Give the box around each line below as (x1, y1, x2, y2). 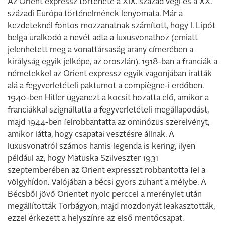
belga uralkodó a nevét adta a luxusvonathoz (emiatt (8, 34, 198, 42)
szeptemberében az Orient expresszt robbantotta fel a (8, 167, 205, 175)
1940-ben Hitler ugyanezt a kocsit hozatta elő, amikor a (8, 94, 209, 102)
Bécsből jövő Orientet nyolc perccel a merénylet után (8, 191, 202, 199)
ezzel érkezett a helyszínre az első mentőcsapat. (8, 215, 184, 223)
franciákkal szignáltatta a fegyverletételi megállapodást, (8, 106, 209, 115)
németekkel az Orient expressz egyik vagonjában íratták (8, 70, 212, 78)
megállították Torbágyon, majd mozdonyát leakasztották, (8, 203, 215, 211)
